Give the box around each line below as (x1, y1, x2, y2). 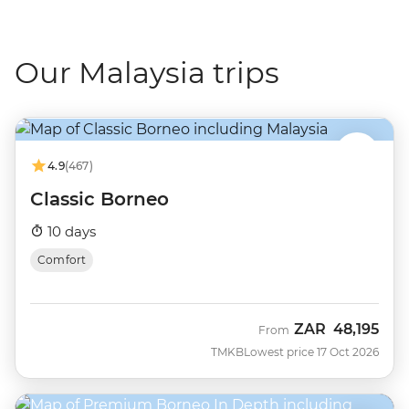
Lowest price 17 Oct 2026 (244, 344, 379, 359)
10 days (44, 222, 96, 240)
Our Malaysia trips (15, 54, 279, 90)
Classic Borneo (30, 187, 169, 210)
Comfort (37, 252, 87, 267)
